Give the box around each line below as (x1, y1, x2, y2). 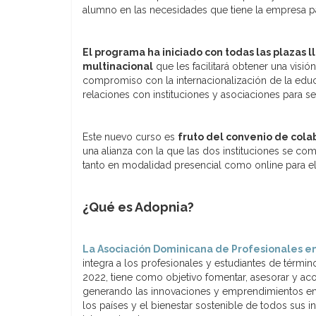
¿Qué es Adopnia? (83, 199, 194, 214)
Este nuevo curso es (83, 130, 178, 142)
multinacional (83, 60, 153, 72)
